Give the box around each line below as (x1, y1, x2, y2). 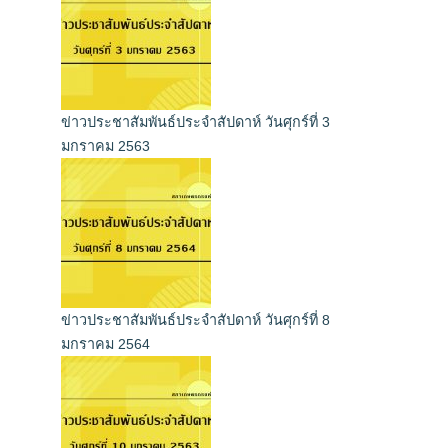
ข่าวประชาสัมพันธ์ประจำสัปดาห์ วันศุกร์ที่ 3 (61, 114, 330, 131)
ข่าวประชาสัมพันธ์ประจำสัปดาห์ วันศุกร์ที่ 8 (61, 312, 330, 329)
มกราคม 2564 (61, 336, 150, 353)
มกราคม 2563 (61, 138, 150, 155)
